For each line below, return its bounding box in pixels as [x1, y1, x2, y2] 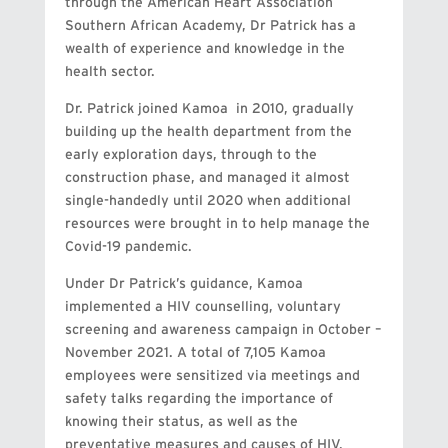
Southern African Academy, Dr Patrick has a [64, 19, 356, 34]
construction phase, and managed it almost [64, 171, 350, 186]
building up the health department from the [64, 125, 352, 140]
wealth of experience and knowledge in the [64, 42, 345, 57]
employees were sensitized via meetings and [64, 369, 360, 384]
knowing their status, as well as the [64, 415, 298, 430]
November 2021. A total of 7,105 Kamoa [64, 346, 326, 361]
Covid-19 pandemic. [64, 240, 192, 255]
